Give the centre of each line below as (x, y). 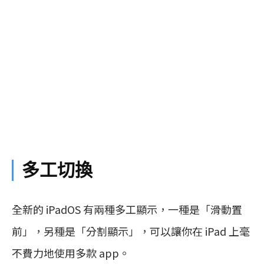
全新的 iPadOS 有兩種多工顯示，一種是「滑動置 (127, 209)
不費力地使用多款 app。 (71, 253)
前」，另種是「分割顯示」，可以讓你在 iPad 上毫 (131, 231)
